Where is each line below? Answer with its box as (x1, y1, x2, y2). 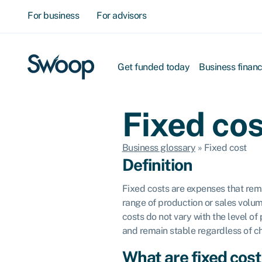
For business (27, 10, 79, 21)
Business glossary (122, 142, 195, 153)
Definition (122, 155, 192, 174)
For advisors (96, 10, 146, 21)
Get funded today (118, 61, 189, 73)
